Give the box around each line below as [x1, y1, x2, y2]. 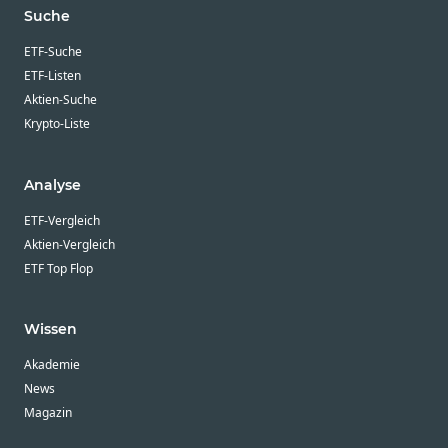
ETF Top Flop [24, 259, 93, 277]
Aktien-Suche [24, 91, 97, 109]
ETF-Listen [24, 67, 81, 85]
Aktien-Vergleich [24, 235, 115, 253]
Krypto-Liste [24, 115, 90, 133]
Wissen [24, 320, 77, 339]
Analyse [24, 175, 81, 194]
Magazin [24, 404, 72, 422]
